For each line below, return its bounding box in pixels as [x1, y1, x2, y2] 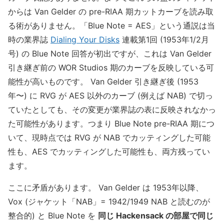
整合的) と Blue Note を [8, 210, 98, 220]
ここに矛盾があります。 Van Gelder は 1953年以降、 [8, 182, 203, 192]
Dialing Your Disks [50, 34, 119, 44]
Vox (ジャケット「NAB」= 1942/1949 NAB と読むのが [8, 196, 210, 206]
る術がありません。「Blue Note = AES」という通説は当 [8, 20, 215, 30]
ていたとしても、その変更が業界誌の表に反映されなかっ [8, 104, 216, 114]
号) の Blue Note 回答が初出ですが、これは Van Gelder [8, 48, 211, 58]
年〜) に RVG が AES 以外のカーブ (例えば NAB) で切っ [8, 90, 213, 100]
